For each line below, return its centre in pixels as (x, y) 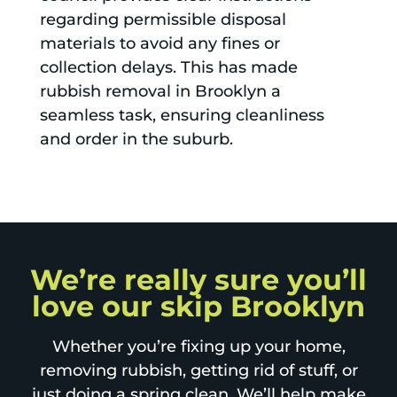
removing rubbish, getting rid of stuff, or (198, 371)
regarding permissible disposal (163, 20)
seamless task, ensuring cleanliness (182, 116)
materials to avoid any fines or (160, 44)
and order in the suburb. (136, 140)
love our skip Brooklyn (198, 307)
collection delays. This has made (168, 68)
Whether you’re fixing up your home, (198, 347)
